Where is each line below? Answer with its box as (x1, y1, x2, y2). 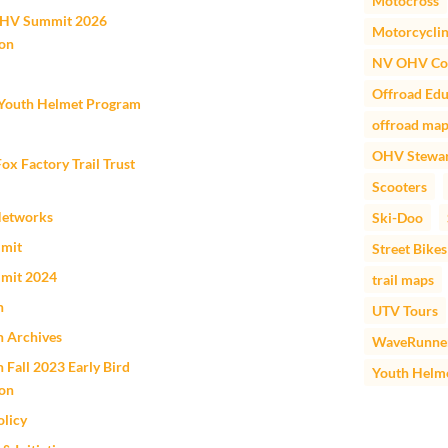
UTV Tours (372, 302, 438, 320)
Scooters (372, 178, 427, 196)
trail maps (372, 271, 434, 289)
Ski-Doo (372, 209, 423, 227)
